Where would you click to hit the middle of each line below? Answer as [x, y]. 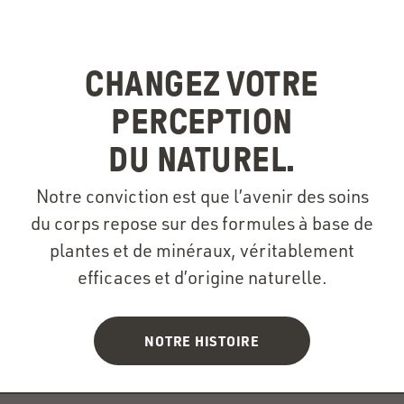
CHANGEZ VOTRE [202, 84]
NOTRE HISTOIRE [202, 340]
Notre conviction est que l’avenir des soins [202, 197]
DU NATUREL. [202, 160]
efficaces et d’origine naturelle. [202, 278]
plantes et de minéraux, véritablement [202, 251]
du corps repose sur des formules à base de [202, 224]
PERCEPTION [202, 122]
